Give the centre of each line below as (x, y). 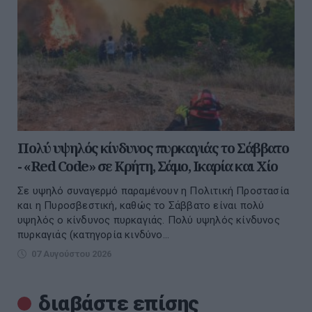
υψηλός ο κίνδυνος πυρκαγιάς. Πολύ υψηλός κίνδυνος (149, 220)
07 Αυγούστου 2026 (71, 254)
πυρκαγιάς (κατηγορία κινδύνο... (94, 235)
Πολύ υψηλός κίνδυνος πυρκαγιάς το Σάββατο (153, 148)
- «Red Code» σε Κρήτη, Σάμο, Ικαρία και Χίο (148, 166)
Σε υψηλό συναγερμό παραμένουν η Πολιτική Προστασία (154, 191)
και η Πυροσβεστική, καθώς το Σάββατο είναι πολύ (141, 206)
